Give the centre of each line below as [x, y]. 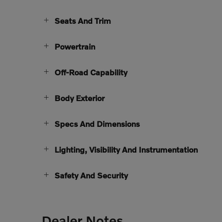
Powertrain [75, 46]
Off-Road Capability [91, 72]
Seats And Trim [83, 20]
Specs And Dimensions [97, 123]
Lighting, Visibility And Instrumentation [126, 149]
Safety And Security [91, 175]
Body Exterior [80, 98]
